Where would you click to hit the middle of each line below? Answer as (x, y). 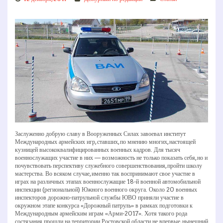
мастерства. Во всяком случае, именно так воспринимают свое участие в (105, 174)
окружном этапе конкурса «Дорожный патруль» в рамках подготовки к (104, 206)
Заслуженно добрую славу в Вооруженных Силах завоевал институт (100, 134)
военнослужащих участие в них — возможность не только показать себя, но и (111, 158)
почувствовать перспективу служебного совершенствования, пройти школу (109, 166)
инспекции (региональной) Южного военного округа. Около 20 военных (106, 190)
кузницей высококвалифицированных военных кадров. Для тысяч (98, 150)
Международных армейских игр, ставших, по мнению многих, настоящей (105, 142)
